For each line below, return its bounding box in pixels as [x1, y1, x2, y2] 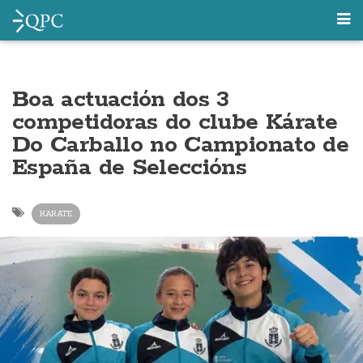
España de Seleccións [12, 153, 247, 182]
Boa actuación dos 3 [12, 85, 229, 114]
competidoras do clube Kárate [12, 108, 338, 137]
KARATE [40, 208, 72, 219]
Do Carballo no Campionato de [12, 130, 349, 160]
